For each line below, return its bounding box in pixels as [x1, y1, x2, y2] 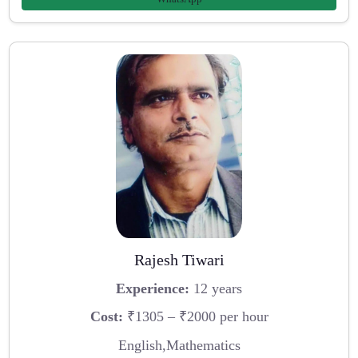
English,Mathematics [117, 337, 241, 353]
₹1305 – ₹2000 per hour [122, 308, 268, 325]
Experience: [116, 280, 189, 296]
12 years [189, 280, 242, 296]
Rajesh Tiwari [133, 251, 225, 268]
